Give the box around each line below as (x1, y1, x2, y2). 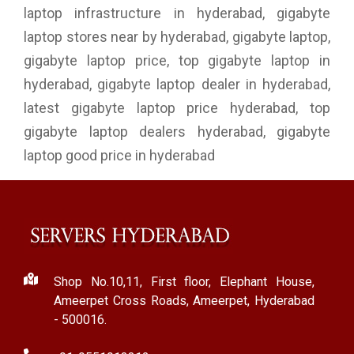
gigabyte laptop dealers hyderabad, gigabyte (24, 122, 330, 140)
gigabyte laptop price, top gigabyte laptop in (24, 51, 330, 69)
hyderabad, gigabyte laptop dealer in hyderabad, (24, 75, 330, 92)
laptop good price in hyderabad (24, 146, 215, 164)
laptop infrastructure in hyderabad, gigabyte (24, 4, 330, 21)
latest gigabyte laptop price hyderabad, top (24, 99, 330, 116)
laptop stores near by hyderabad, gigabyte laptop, (24, 28, 330, 45)
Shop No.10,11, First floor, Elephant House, (54, 273, 314, 289)
